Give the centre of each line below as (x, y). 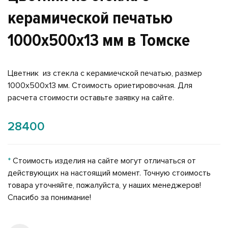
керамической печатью (90, 18)
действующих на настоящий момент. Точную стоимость (109, 173)
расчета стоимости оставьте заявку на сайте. (92, 98)
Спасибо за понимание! (49, 198)
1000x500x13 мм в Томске (99, 41)
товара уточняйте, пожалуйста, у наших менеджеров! (104, 186)
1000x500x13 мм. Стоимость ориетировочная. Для (100, 86)
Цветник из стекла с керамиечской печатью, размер (106, 74)
